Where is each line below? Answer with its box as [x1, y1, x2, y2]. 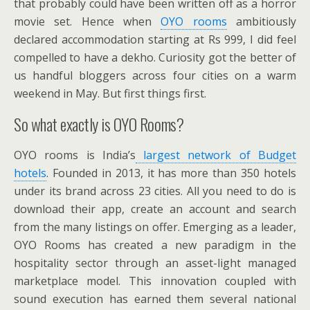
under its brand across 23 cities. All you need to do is [14, 183, 296, 199]
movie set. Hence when [14, 14, 161, 29]
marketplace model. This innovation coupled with [14, 273, 296, 289]
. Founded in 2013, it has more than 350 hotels [46, 165, 296, 181]
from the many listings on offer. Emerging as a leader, [14, 219, 296, 235]
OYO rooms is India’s [14, 147, 136, 163]
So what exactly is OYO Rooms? [14, 111, 184, 136]
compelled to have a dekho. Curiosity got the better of [14, 50, 296, 65]
